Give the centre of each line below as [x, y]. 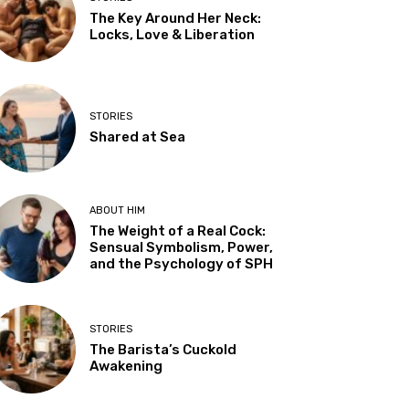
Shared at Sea [138, 136]
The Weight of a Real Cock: [178, 231]
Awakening [126, 367]
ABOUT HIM [118, 211]
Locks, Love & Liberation [173, 34]
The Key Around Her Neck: [176, 18]
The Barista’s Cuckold [163, 350]
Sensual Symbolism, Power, [182, 248]
